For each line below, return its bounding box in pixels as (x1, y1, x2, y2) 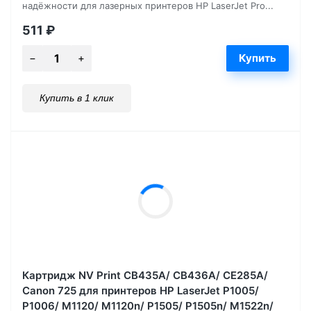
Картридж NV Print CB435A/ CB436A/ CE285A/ (22, 268, 268, 282)
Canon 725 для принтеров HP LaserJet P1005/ (22, 283, 259, 297)
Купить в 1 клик (40, 92, 114, 103)
